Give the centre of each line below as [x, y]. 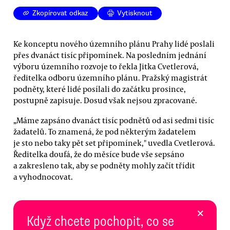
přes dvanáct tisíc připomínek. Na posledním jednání [110, 55]
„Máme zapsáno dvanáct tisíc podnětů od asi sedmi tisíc [114, 120]
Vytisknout [135, 13]
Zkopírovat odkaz [61, 13]
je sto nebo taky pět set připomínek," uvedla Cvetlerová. [114, 142]
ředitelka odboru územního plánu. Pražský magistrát [110, 77]
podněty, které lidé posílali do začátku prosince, [100, 89]
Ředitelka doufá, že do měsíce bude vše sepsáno [99, 154]
